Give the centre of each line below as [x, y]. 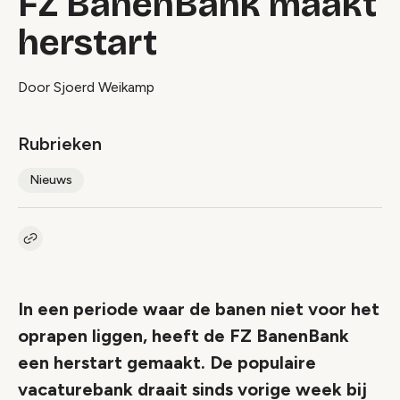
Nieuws [51, 180]
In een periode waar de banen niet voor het [199, 309]
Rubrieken [60, 144]
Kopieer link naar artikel [97, 246]
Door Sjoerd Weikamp [86, 87]
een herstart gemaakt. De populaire [167, 362]
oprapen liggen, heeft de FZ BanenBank [183, 336]
